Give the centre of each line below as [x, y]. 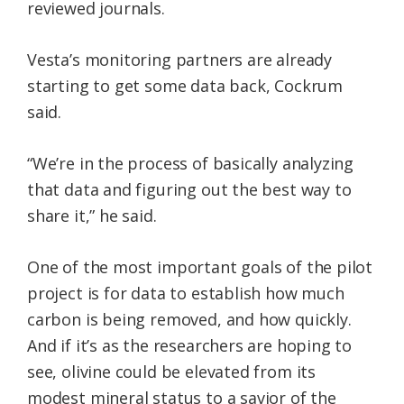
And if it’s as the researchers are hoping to [190, 346]
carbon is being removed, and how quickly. [189, 320]
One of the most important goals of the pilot [200, 267]
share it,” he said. [92, 216]
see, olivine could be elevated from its [171, 372]
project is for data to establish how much [186, 294]
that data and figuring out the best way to [189, 190]
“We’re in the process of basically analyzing [191, 164]
